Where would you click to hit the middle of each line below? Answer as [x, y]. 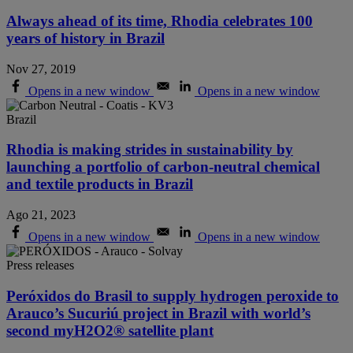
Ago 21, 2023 [41, 215]
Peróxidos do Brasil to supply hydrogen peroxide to [173, 295]
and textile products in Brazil [100, 184]
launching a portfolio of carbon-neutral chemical [163, 167]
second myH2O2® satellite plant [110, 330]
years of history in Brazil [85, 38]
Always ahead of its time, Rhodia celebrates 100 [160, 20]
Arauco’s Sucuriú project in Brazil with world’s [158, 313]
